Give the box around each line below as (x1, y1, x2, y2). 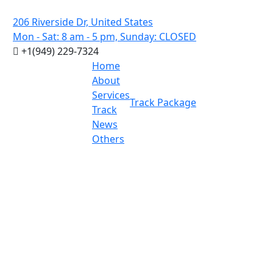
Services (92, 88, 130, 102)
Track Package (130, 96, 196, 109)
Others (92, 132, 124, 146)
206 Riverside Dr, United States (13, 15, 153, 29)
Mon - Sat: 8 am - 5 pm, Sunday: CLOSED (13, 30, 196, 43)
